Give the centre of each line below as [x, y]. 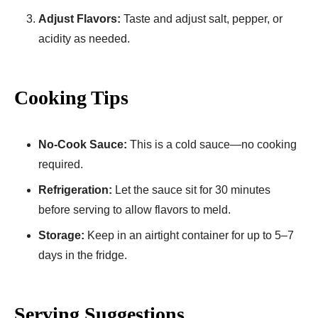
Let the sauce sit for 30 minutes [191, 190]
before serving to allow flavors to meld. [135, 209]
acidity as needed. [84, 38]
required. [61, 164]
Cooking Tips [71, 97]
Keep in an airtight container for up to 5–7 [189, 235]
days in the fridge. [83, 255]
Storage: [61, 235]
